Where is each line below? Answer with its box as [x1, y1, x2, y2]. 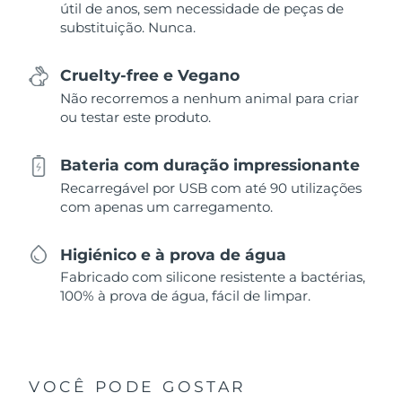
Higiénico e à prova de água [60, 245, 287, 265]
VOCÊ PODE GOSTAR [29, 377, 247, 397]
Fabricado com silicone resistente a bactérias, [60, 268, 366, 286]
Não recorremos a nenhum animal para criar [60, 89, 360, 107]
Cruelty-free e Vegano [60, 66, 240, 85]
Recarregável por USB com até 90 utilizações [60, 179, 363, 197]
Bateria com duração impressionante [60, 155, 361, 175]
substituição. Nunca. [60, 19, 197, 37]
